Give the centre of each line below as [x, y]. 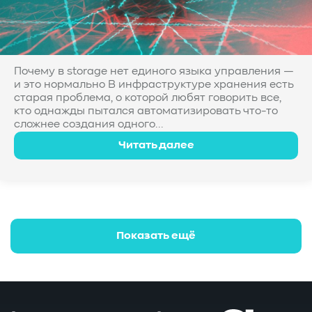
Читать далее [156, 145]
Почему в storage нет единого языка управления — [154, 72]
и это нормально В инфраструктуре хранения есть [154, 85]
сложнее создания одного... [89, 125]
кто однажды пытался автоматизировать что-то [146, 111]
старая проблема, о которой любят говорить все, [148, 98]
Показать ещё [156, 236]
